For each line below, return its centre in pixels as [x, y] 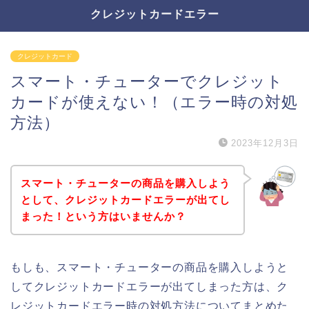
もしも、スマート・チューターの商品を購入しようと [150, 267]
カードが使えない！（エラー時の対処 [154, 102]
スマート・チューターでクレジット [147, 81]
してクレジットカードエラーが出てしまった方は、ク [150, 286]
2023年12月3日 [265, 143]
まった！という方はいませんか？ [103, 216]
